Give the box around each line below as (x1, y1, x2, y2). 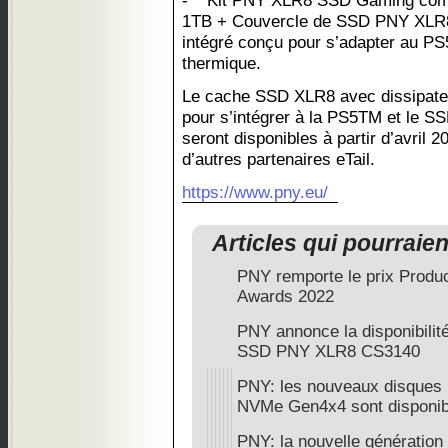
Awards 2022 (237, 287, 334, 306)
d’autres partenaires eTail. (182, 149, 375, 169)
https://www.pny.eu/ (182, 182, 328, 202)
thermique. (182, 53, 261, 73)
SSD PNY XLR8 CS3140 (237, 342, 420, 361)
